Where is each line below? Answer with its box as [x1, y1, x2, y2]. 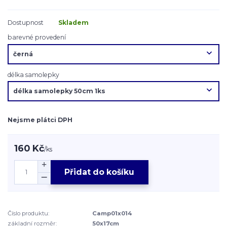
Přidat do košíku [64, 167, 135, 177]
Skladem [58, 19, 89, 27]
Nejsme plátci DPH [8, 116, 72, 124]
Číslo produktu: [8, 209, 49, 217]
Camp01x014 [92, 209, 132, 217]
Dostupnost [8, 19, 44, 27]
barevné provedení [8, 33, 66, 42]
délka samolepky [8, 70, 59, 79]
